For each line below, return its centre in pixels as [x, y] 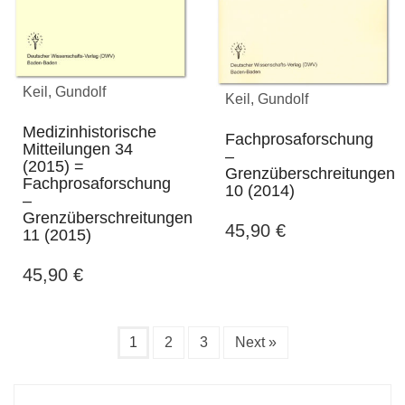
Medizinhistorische [89, 132]
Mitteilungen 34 [78, 149]
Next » [255, 342]
